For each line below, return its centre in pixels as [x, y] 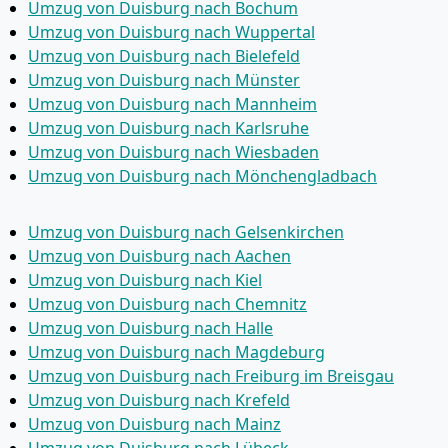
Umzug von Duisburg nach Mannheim [172, 104]
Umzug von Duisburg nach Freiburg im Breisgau [211, 376]
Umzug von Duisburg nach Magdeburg [176, 352]
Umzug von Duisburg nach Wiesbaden [173, 152]
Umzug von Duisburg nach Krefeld [159, 400]
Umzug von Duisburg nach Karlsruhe [168, 128]
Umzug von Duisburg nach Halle [150, 328]
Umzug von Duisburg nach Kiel [145, 280]
